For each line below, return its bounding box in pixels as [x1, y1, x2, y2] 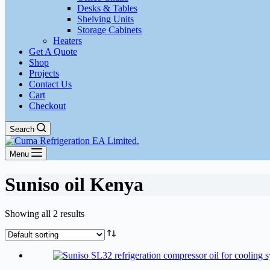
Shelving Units [77, 14, 134, 25]
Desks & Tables [77, 3, 137, 14]
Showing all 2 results [5, 208, 84, 219]
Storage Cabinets [77, 25, 142, 36]
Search [10, 125, 34, 134]
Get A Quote [29, 46, 77, 57]
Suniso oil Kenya [5, 173, 143, 195]
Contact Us [29, 79, 72, 90]
